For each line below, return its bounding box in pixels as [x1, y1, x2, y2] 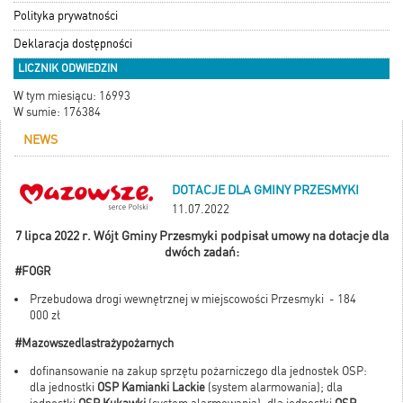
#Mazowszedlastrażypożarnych [14, 336, 174, 351]
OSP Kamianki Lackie [97, 381, 205, 395]
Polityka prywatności [13, 9, 118, 23]
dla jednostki [30, 381, 97, 395]
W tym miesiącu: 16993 [13, 89, 130, 103]
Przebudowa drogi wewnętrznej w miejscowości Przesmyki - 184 [30, 292, 356, 307]
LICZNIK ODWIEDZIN [18, 62, 118, 76]
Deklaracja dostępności [13, 37, 132, 51]
